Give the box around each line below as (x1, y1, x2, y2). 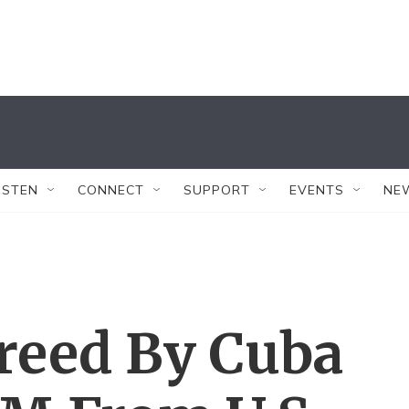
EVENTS (289, 182, 344, 198)
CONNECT (78, 182, 144, 198)
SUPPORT (184, 182, 250, 198)
